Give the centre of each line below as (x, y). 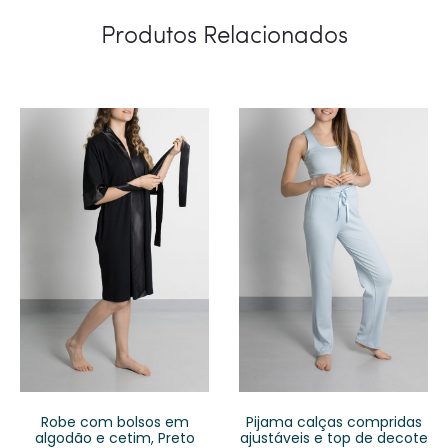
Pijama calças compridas (333, 421)
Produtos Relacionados (224, 34)
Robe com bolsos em (114, 421)
